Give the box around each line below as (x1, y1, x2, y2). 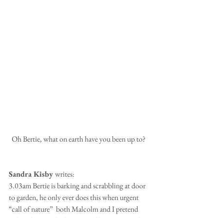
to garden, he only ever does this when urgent (9, 192, 140, 202)
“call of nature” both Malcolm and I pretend (9, 203, 140, 214)
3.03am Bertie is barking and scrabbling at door (9, 180, 147, 191)
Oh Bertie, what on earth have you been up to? (12, 133, 145, 144)
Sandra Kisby (9, 168, 55, 179)
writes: (55, 168, 74, 179)
